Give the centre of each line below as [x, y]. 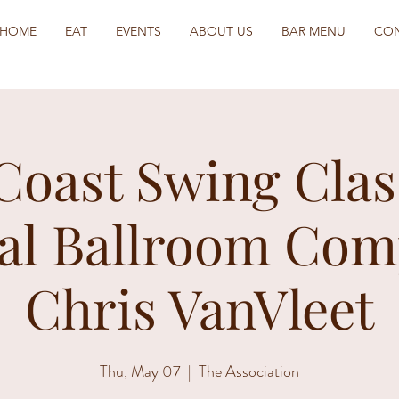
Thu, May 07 [140, 371]
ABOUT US [221, 31]
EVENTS [138, 31]
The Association [249, 371]
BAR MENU [313, 31]
